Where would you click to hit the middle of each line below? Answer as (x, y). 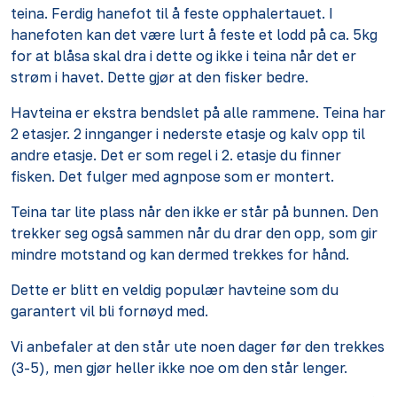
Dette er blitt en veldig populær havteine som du (175, 289)
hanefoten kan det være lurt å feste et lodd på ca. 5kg (194, 34)
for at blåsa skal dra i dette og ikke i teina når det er (183, 55)
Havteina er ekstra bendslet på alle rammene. (165, 112)
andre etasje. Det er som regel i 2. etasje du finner (176, 155)
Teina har (352, 112)
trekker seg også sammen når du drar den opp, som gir (194, 233)
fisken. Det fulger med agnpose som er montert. (172, 176)
